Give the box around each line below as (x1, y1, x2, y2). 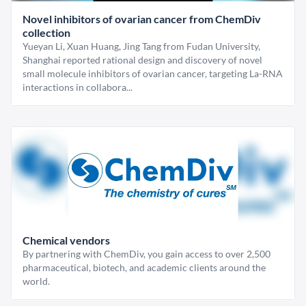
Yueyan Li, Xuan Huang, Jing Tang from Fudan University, (23, 40, 260, 53)
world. (23, 275, 50, 288)
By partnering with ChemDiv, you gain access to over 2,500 (23, 248, 270, 260)
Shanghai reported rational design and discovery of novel (23, 54, 262, 66)
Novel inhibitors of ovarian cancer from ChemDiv (23, 12, 261, 26)
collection (23, 26, 70, 40)
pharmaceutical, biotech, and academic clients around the (23, 262, 266, 274)
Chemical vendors (23, 234, 110, 247)
